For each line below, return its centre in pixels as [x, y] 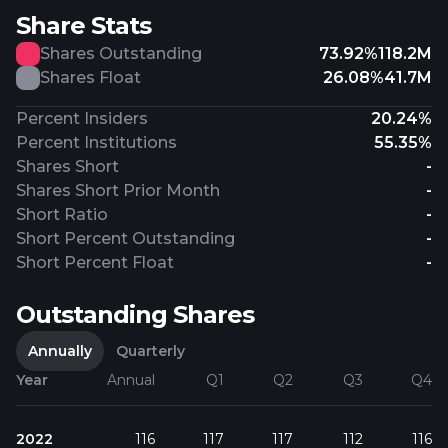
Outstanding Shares [135, 314]
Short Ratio [62, 214]
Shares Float [90, 77]
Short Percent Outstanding [125, 238]
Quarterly [150, 351]
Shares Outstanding [121, 53]
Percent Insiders [82, 118]
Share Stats [83, 25]
